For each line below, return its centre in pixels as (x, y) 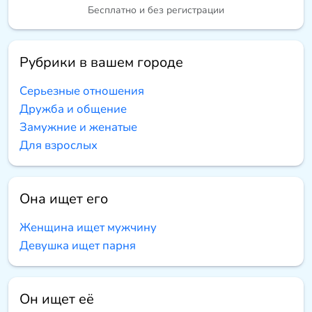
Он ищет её (57, 299)
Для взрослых (58, 146)
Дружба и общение (73, 109)
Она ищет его (64, 199)
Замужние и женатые (78, 127)
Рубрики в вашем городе (101, 63)
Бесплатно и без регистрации (156, 10)
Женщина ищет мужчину (88, 228)
